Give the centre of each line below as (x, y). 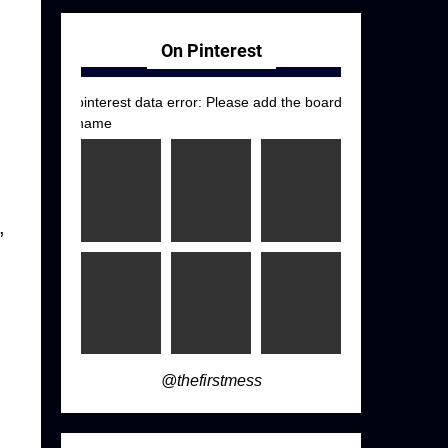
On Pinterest (211, 51)
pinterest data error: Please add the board (209, 102)
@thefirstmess (211, 381)
